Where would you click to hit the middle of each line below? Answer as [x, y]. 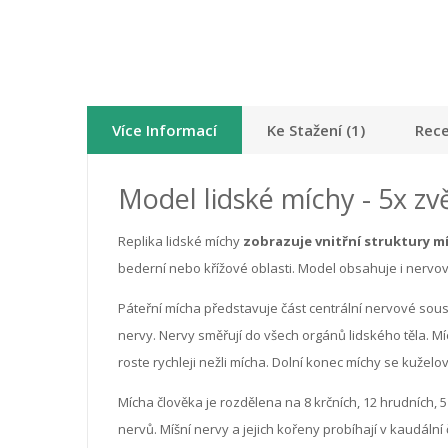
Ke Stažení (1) [316, 129]
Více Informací [164, 129]
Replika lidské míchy [180, 240]
